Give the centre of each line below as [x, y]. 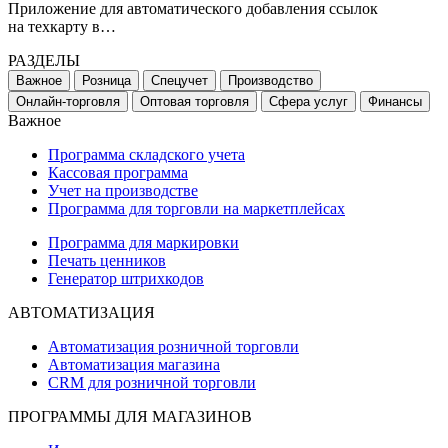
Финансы [395, 102]
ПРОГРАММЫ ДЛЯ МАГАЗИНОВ [130, 417]
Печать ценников [107, 261]
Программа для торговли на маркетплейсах [196, 209]
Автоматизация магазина [134, 365]
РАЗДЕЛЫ [44, 61]
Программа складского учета [146, 155]
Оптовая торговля [194, 102]
